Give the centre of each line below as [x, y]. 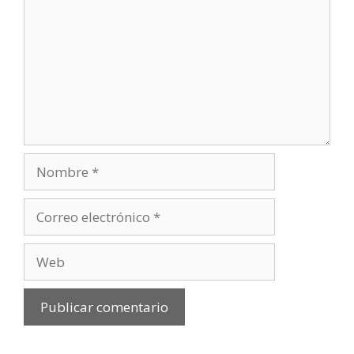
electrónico [57, 228]
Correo [44, 208]
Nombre [49, 163]
